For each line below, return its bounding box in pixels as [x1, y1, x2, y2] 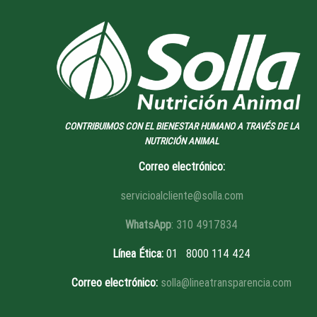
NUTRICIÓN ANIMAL [144, 135, 219, 146]
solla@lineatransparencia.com [161, 275, 292, 289]
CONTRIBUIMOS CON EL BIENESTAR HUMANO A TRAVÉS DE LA [64, 120, 299, 132]
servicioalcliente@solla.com [120, 188, 243, 202]
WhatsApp [125, 217, 172, 231]
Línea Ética [113, 246, 162, 260]
